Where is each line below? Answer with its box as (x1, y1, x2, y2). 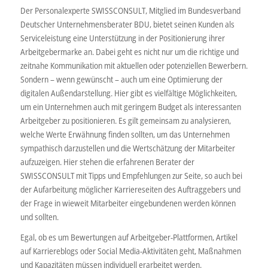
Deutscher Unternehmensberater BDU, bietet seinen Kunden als (20, 18, 234, 30)
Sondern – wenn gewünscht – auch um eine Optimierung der (20, 73, 223, 85)
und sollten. (20, 211, 59, 223)
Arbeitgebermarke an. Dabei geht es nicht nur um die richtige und (20, 45, 239, 57)
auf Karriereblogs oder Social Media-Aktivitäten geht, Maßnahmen (20, 245, 241, 257)
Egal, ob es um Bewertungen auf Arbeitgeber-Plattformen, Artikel (20, 232, 237, 243)
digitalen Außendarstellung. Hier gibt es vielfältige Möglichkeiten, (20, 87, 237, 99)
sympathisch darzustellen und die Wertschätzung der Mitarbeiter (20, 142, 235, 154)
